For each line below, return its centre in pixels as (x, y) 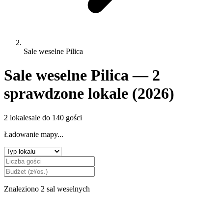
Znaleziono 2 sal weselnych (47, 189)
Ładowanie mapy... (34, 134)
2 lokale (16, 117)
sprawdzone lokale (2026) (89, 94)
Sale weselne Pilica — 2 (82, 75)
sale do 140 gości (55, 117)
